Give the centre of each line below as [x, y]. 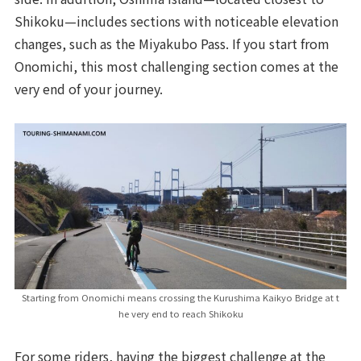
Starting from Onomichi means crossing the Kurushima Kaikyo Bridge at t [180, 297]
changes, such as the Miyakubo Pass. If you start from [172, 44]
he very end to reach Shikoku [180, 313]
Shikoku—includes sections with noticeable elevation [177, 21]
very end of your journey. [89, 89]
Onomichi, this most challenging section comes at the [177, 66]
